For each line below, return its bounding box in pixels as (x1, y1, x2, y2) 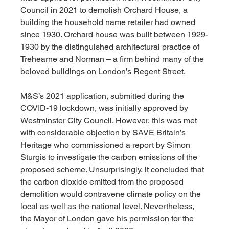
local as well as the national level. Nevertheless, (20, 201, 197, 212)
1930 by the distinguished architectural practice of (20, 42, 202, 52)
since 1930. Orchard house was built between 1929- (20, 30, 209, 40)
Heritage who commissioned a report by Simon (20, 140, 193, 150)
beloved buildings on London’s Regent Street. (20, 66, 186, 77)
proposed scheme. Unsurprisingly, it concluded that (20, 165, 207, 175)
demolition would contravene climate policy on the (20, 189, 203, 199)
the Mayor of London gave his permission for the (20, 214, 196, 224)
